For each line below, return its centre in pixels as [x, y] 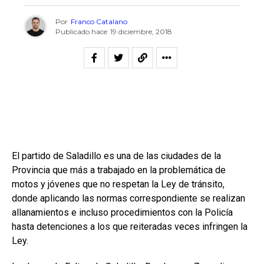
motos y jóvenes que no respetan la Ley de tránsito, [118, 184]
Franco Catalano [99, 21]
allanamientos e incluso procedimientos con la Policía [122, 212]
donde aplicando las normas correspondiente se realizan [128, 198]
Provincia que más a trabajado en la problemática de [119, 170]
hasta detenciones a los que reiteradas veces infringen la [130, 227]
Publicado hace [81, 31]
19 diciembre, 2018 [141, 31]
